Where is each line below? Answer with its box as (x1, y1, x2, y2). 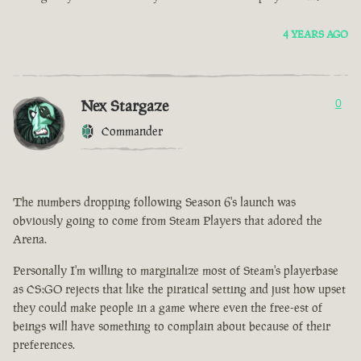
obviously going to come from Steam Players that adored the (13, 213, 322, 229)
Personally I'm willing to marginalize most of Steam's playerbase (13, 263, 338, 279)
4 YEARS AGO (283, 27, 348, 42)
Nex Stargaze (81, 95, 168, 117)
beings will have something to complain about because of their (13, 318, 330, 334)
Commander (102, 123, 163, 139)
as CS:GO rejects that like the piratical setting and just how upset (13, 281, 346, 297)
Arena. (13, 231, 47, 247)
